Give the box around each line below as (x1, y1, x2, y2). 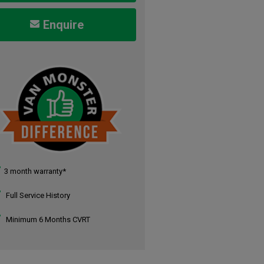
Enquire (42, 18, 84, 32)
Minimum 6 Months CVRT (4, 215, 91, 225)
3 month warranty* (4, 167, 67, 176)
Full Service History (4, 191, 71, 200)
